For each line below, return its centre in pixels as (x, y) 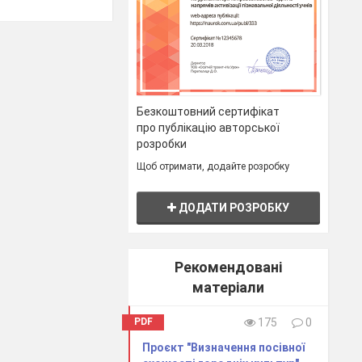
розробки (162, 143)
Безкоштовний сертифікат (208, 111)
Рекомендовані (229, 267)
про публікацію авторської (208, 127)
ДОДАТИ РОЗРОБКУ (233, 207)
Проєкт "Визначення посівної (224, 347)
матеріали (229, 287)
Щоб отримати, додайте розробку (213, 166)
